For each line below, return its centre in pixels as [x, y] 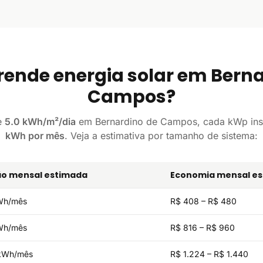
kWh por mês [35, 136]
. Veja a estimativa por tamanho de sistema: [161, 136]
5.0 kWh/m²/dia [40, 122]
